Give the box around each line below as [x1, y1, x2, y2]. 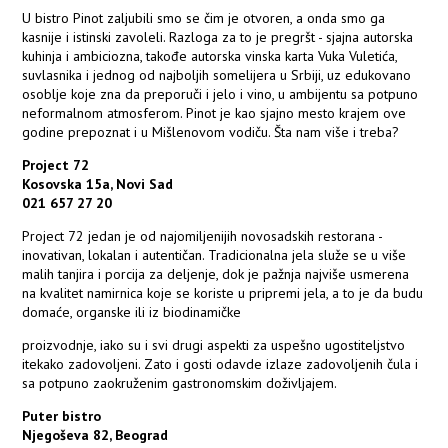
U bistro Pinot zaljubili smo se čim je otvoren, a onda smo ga [22, 9, 386, 28]
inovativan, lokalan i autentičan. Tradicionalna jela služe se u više [22, 246, 407, 265]
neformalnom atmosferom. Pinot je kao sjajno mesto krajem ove [22, 104, 407, 123]
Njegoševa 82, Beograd [22, 426, 169, 445]
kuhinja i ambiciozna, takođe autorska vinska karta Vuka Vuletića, [22, 47, 398, 66]
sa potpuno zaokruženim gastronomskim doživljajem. [22, 374, 338, 393]
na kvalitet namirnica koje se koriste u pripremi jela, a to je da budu [22, 284, 424, 303]
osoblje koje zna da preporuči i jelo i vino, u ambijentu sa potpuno [22, 85, 419, 104]
